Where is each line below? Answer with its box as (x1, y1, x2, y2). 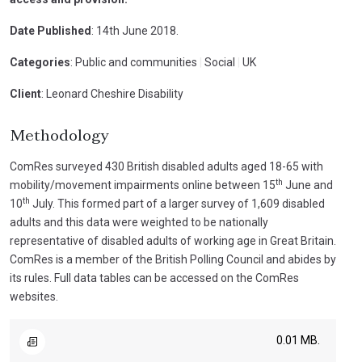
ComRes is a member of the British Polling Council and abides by (10, 253, 336, 266)
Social (202, 56, 235, 69)
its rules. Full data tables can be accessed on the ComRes (10, 271, 299, 284)
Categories (10, 56, 70, 69)
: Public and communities (70, 56, 197, 69)
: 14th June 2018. (91, 24, 179, 37)
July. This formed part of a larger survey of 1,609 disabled (30, 197, 325, 210)
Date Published (10, 24, 91, 37)
